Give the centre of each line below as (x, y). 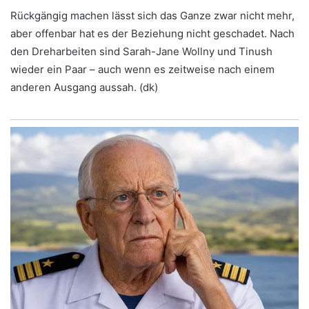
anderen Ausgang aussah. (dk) (84, 87)
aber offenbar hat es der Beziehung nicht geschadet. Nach (152, 33)
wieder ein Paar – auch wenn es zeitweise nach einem (142, 69)
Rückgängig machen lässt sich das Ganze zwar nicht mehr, (152, 15)
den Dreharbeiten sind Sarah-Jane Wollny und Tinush (141, 51)
